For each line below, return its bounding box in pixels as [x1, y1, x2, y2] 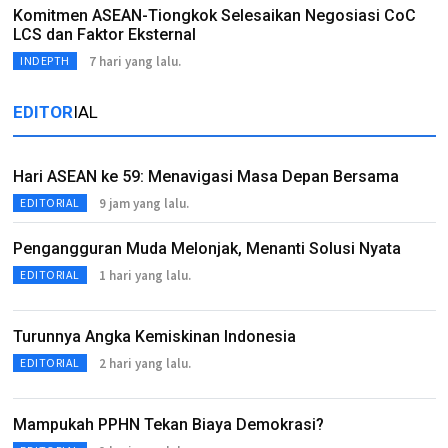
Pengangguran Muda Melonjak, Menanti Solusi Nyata [13, 239, 401, 258]
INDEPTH [20, 53, 70, 68]
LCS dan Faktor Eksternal [13, 25, 196, 44]
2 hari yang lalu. [98, 354, 191, 372]
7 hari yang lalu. [88, 52, 181, 70]
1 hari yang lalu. [98, 266, 191, 284]
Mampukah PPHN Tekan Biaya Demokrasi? [13, 415, 324, 434]
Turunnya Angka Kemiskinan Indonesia [13, 327, 296, 346]
